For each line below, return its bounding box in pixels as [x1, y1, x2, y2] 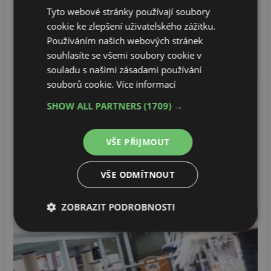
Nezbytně [54, 227, 97, 240]
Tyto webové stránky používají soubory [47, 5, 211, 18]
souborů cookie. [47, 78, 117, 90]
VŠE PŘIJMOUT [106, 136, 169, 148]
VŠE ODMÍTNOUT [100, 169, 175, 180]
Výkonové [114, 227, 157, 240]
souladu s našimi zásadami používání [47, 64, 202, 76]
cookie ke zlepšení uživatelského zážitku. [47, 20, 216, 32]
